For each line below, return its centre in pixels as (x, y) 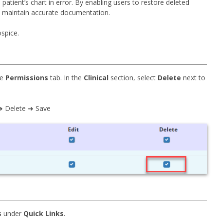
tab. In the (66, 78)
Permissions (27, 78)
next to (193, 78)
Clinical (96, 78)
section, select (133, 78)
